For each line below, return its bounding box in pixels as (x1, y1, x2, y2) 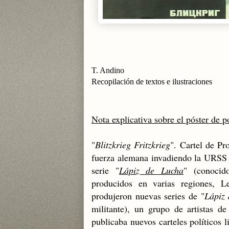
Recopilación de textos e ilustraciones (91, 77, 212, 86)
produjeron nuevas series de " (91, 190, 204, 202)
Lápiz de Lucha (119, 164, 184, 176)
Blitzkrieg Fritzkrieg (95, 139, 171, 151)
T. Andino (91, 66, 124, 75)
